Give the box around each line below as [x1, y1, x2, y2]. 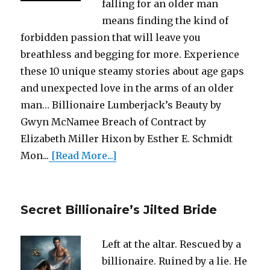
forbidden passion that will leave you [20, 31, 201, 43]
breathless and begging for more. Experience [20, 48, 240, 60]
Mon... [20, 149, 49, 162]
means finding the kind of [101, 14, 228, 27]
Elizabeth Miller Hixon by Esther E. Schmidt [20, 132, 233, 145]
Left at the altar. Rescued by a [101, 237, 241, 250]
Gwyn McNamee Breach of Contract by [20, 115, 207, 128]
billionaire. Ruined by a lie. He [101, 254, 247, 267]
